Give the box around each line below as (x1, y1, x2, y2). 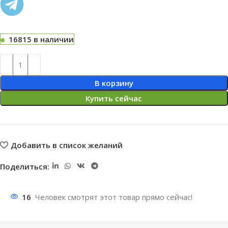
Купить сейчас (85, 93, 142, 104)
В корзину (94, 78, 133, 89)
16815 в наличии (9, 34, 74, 45)
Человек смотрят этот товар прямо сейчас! (35, 192, 192, 203)
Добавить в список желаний (10, 139, 123, 150)
